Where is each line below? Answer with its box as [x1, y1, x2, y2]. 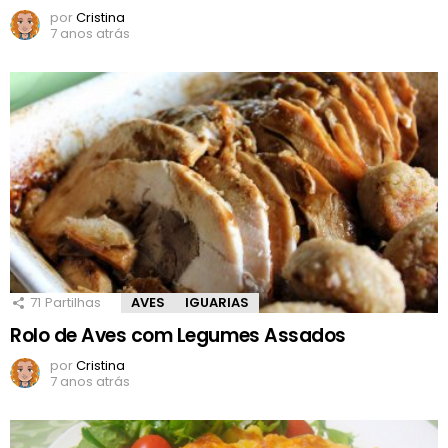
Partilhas [45, 292, 101, 312]
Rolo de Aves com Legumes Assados [10, 321, 346, 349]
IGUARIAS [185, 292, 249, 312]
